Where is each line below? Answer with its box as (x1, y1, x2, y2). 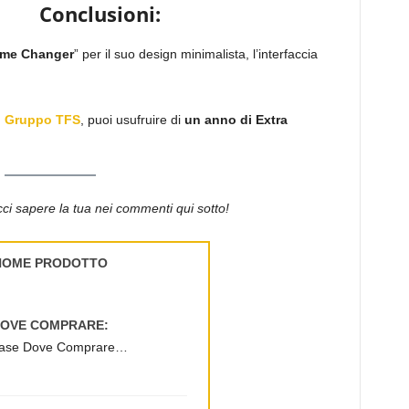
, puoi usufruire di (79, 111, 184, 127)
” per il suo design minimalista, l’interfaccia (73, 46, 318, 61)
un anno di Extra (184, 111, 288, 127)
